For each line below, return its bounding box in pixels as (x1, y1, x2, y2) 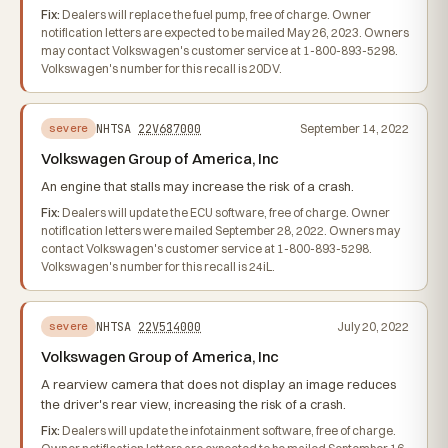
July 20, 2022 (337, 318, 409, 334)
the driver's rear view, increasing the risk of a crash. (41, 396, 346, 412)
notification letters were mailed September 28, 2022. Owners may (41, 223, 400, 238)
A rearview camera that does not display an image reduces (41, 376, 396, 392)
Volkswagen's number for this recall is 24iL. (41, 259, 275, 274)
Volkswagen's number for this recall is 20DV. (41, 61, 282, 76)
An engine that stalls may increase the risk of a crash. (41, 178, 354, 194)
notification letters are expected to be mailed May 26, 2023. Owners (41, 25, 409, 40)
